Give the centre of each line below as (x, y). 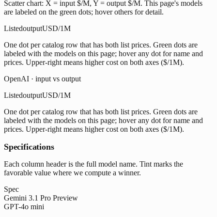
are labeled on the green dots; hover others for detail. (84, 12)
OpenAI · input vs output (42, 78)
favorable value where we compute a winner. (72, 172)
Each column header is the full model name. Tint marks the (93, 164)
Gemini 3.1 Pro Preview (41, 198)
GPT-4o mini (24, 206)
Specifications (29, 147)
